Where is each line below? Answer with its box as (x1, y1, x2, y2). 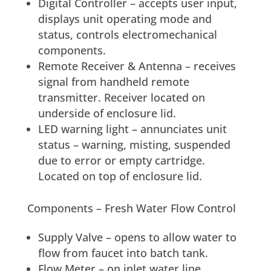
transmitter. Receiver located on (38, 90, 205, 105)
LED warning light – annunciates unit (38, 121, 227, 136)
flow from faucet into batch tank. (38, 245, 208, 260)
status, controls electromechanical (38, 27, 217, 42)
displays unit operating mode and (38, 11, 212, 26)
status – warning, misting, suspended (38, 137, 230, 152)
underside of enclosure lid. (38, 105, 176, 120)
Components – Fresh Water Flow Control (27, 200, 236, 215)
